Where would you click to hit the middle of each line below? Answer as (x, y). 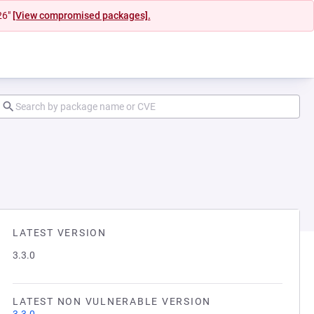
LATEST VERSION (60, 233)
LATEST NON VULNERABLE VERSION (112, 301)
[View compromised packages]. (81, 15)
